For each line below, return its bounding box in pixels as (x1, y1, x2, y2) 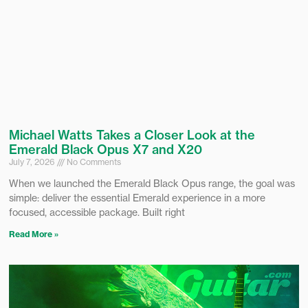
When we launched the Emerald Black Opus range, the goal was (9, 177, 295, 190)
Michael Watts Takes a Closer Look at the (9, 127, 255, 144)
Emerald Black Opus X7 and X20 (9, 142, 202, 158)
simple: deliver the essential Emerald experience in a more (9, 192, 265, 204)
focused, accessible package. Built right (9, 206, 185, 219)
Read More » (9, 229, 58, 240)
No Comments (65, 157, 121, 168)
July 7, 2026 (9, 157, 57, 168)
